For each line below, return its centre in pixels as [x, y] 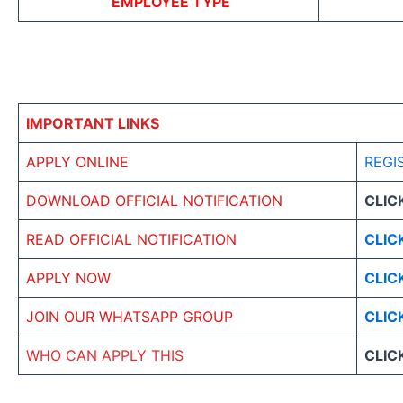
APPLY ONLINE [77, 162]
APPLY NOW [68, 278]
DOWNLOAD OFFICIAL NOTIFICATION [154, 201]
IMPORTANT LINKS [93, 124]
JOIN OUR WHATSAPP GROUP [130, 317]
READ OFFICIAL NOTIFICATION [131, 240]
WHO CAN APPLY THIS [105, 356]
